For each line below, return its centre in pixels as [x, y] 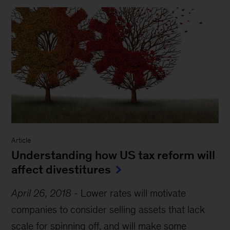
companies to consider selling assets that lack [108, 210]
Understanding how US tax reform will [113, 155]
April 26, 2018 [42, 193]
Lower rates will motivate [133, 193]
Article [21, 141]
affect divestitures [61, 170]
